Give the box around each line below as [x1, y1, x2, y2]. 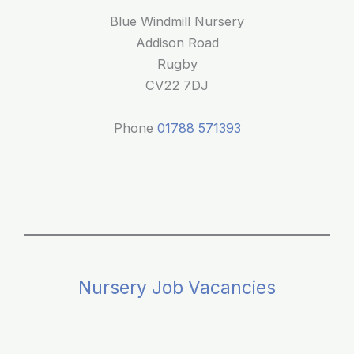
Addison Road [135, 35, 219, 51]
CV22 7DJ [145, 77, 209, 94]
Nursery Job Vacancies [78, 277, 276, 299]
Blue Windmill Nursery [110, 13, 244, 30]
